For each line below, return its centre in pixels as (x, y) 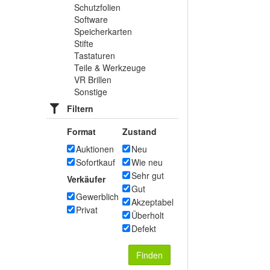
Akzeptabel (152, 202)
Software (91, 19)
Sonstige (91, 92)
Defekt (144, 228)
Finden (149, 255)
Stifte (84, 43)
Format (81, 131)
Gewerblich (97, 196)
